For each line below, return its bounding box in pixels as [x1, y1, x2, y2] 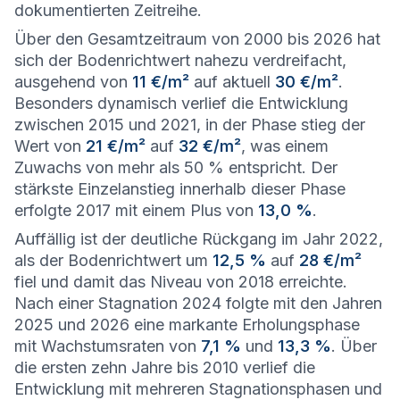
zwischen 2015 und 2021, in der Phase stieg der [14, 115, 365, 134]
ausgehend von [14, 72, 132, 91]
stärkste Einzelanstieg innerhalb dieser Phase [14, 179, 346, 198]
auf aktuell [189, 72, 275, 91]
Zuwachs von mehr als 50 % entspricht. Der [14, 158, 337, 177]
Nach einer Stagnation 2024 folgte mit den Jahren [14, 294, 382, 312]
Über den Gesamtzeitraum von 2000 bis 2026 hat [14, 29, 380, 48]
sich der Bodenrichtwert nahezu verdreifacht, [14, 51, 346, 70]
